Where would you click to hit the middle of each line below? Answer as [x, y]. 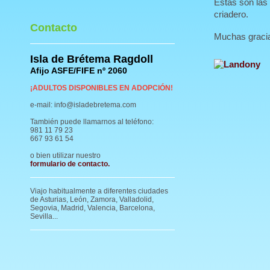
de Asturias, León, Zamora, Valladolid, [92, 199]
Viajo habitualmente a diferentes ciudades [99, 191]
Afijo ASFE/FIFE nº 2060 [79, 71]
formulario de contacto [69, 164]
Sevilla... [44, 216]
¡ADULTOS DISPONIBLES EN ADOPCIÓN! [102, 88]
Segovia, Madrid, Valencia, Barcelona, [93, 208]
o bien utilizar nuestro [65, 155]
